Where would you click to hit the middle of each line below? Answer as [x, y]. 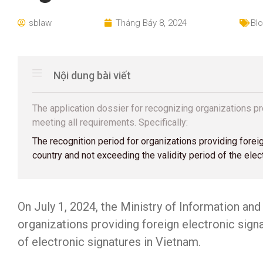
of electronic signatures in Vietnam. [109, 242]
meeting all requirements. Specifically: [110, 122]
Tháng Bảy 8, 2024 [151, 23]
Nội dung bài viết [92, 75]
